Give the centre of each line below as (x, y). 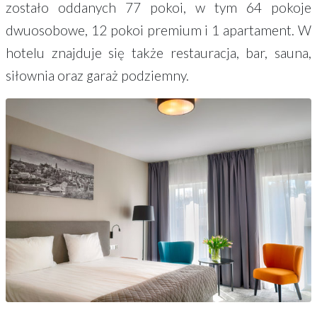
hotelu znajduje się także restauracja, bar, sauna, (158, 52)
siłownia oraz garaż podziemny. (97, 75)
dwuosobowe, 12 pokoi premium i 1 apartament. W (158, 30)
